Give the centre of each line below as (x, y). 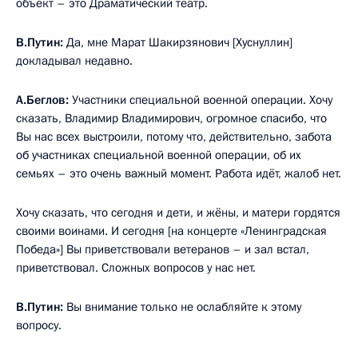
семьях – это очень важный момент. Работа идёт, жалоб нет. (179, 173)
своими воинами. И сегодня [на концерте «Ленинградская (171, 231)
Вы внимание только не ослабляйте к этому (182, 306)
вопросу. (39, 325)
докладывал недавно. (74, 60)
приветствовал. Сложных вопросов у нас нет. (136, 267)
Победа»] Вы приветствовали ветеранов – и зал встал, (163, 249)
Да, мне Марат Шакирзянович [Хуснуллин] (178, 42)
